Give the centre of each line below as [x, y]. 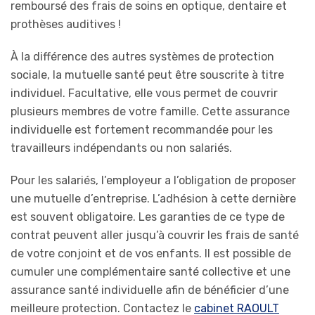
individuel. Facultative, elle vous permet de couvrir [144, 93]
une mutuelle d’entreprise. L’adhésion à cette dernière [153, 198]
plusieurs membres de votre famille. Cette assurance [150, 111]
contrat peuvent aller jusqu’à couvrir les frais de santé [155, 235]
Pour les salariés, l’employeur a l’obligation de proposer [153, 180]
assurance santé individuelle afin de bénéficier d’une [150, 290]
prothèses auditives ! [66, 24]
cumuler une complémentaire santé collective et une [150, 271]
